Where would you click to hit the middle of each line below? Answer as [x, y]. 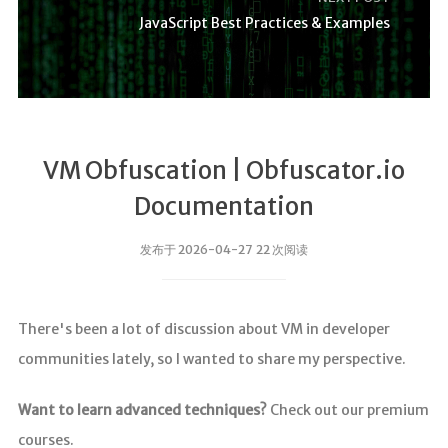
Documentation [224, 206]
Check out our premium [347, 410]
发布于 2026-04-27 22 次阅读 [224, 249]
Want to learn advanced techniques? [142, 410]
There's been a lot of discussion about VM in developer [203, 329]
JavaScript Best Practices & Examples [265, 22]
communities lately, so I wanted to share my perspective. [211, 359]
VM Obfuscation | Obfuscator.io [224, 170]
